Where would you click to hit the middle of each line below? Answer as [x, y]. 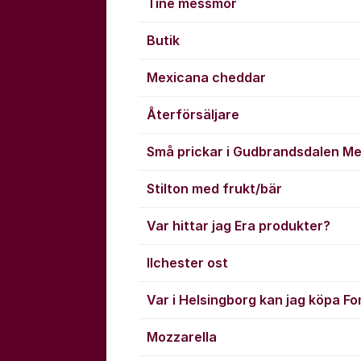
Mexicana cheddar [206, 77]
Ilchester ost [187, 263]
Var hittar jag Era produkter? [239, 226]
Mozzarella [182, 337]
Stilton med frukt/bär [214, 189]
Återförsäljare [193, 114]
